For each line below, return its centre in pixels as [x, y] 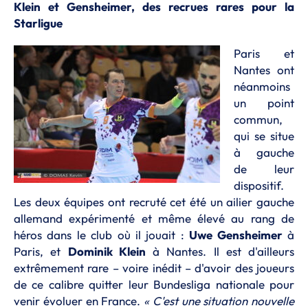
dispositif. [259, 185]
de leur [264, 169]
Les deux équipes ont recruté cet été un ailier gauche [154, 202]
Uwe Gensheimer [236, 235]
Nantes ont [264, 70]
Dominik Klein [107, 251]
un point [264, 103]
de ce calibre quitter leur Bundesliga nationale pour [154, 284]
